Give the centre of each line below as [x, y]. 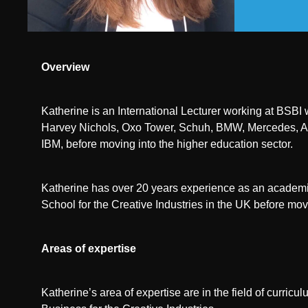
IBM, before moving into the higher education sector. [167, 144]
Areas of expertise [89, 249]
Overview [65, 67]
